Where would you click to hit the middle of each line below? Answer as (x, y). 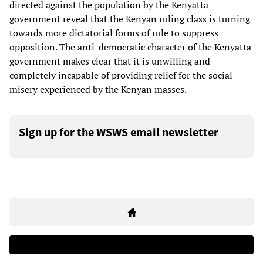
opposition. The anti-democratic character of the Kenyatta (130, 47)
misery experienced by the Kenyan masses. (98, 90)
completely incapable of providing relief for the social (121, 75)
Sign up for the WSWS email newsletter (119, 132)
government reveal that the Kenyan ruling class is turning (130, 19)
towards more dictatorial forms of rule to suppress (114, 33)
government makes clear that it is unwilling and (110, 61)
